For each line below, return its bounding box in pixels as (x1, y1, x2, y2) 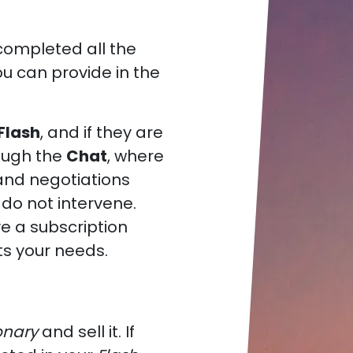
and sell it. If (38, 321, 135, 343)
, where (107, 145, 164, 167)
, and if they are (40, 121, 163, 143)
